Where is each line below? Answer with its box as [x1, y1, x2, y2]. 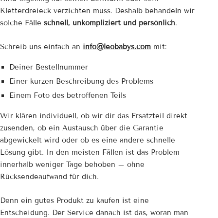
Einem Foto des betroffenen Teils [9, 91, 126, 100]
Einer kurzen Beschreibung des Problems [9, 77, 153, 86]
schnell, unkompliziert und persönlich [44, 18, 175, 28]
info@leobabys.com [83, 42, 151, 52]
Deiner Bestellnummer [9, 63, 88, 72]
